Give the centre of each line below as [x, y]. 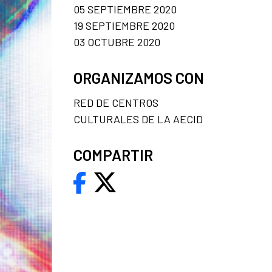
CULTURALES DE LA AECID [138, 119]
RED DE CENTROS [116, 102]
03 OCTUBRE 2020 [117, 42]
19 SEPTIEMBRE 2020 [124, 25]
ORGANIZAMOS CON [139, 77]
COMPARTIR [113, 155]
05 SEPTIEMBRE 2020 [125, 9]
